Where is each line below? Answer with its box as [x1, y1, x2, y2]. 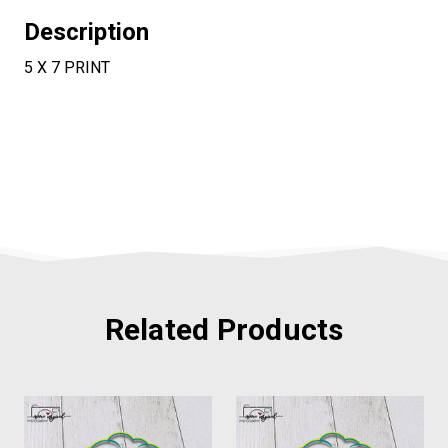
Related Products [104, 311, 344, 347]
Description [24, 17, 149, 46]
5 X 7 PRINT [24, 57, 110, 77]
